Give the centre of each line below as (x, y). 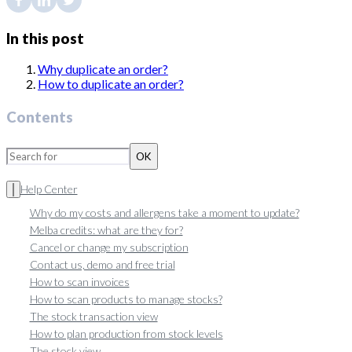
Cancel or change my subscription (109, 247)
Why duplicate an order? (103, 69)
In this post (45, 38)
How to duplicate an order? (111, 84)
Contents (40, 117)
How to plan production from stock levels (126, 333)
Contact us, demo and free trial (102, 264)
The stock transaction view (93, 316)
